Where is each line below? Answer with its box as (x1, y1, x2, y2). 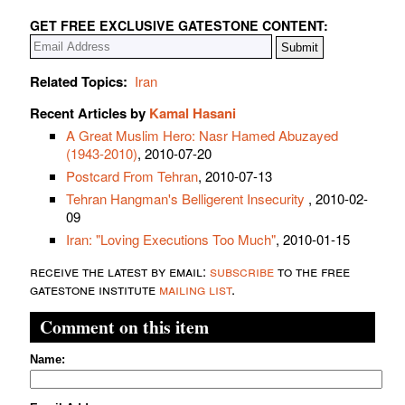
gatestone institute (30, 279, 159, 299)
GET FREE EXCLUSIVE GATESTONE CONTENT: (30, 16, 328, 35)
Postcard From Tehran (66, 166, 198, 186)
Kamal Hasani (149, 103, 236, 124)
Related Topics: (30, 71, 127, 92)
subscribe (210, 261, 274, 281)
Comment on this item (40, 314, 209, 341)
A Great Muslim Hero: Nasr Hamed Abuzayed (66, 126, 338, 146)
